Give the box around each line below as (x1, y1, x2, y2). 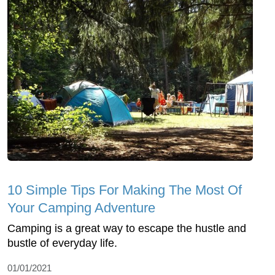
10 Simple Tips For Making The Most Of (7, 182, 242, 198)
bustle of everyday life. (7, 237, 117, 250)
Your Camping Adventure (7, 200, 155, 216)
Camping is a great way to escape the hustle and (7, 222, 246, 235)
